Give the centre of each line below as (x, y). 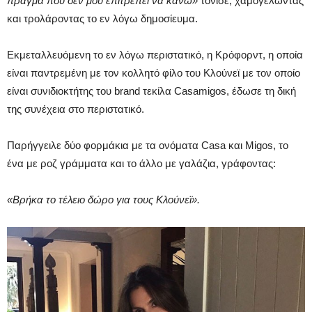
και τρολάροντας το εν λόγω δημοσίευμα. (102, 18)
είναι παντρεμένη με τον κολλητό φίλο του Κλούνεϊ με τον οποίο (154, 72)
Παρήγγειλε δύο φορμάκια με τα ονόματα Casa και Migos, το (148, 145)
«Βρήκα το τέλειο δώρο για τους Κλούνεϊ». (103, 199)
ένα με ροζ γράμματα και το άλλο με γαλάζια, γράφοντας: (141, 163)
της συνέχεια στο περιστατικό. (76, 109)
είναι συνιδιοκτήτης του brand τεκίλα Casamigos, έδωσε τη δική (151, 91)
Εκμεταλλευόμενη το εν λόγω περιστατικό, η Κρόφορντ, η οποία (155, 54)
